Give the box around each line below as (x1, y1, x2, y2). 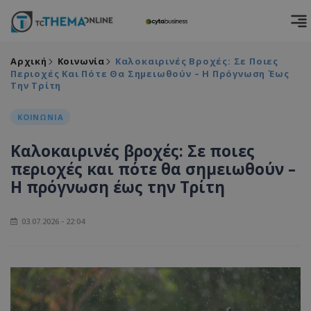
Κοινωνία (57, 55, 106, 67)
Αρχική (10, 55, 47, 67)
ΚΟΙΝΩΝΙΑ (17, 112, 64, 122)
